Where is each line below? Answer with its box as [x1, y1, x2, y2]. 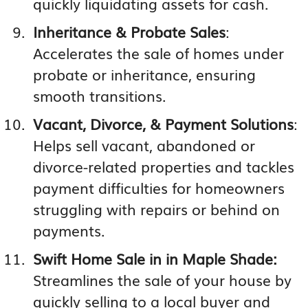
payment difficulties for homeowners [33, 176, 285, 198]
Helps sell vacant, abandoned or [33, 133, 256, 155]
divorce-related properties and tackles [33, 155, 295, 177]
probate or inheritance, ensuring [33, 63, 256, 85]
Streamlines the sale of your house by [33, 268, 292, 290]
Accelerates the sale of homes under [33, 41, 285, 63]
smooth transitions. [33, 84, 167, 106]
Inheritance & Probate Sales [33, 20, 226, 42]
